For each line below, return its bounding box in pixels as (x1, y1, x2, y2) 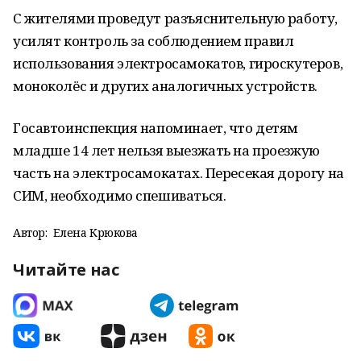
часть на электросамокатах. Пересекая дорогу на (13, 164, 344, 182)
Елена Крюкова (53, 225, 139, 240)
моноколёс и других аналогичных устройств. (13, 77, 317, 95)
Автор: (13, 225, 48, 240)
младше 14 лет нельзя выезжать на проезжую (13, 141, 320, 160)
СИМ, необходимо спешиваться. (13, 186, 226, 205)
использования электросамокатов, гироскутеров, (13, 54, 343, 73)
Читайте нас (13, 259, 119, 280)
